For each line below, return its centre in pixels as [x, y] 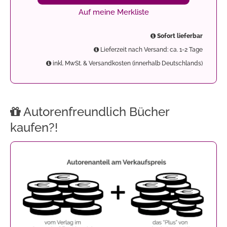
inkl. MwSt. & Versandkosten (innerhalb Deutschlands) [127, 63]
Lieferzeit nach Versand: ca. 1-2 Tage [151, 49]
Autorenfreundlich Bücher [95, 111]
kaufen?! [34, 127]
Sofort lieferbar [179, 36]
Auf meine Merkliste [113, 12]
